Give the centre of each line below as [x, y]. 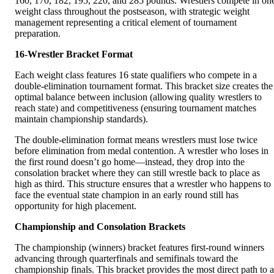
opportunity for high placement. [76, 206]
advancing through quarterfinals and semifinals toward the [126, 259]
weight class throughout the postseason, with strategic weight [132, 12]
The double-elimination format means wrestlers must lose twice [136, 140]
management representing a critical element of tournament [126, 23]
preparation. [38, 34]
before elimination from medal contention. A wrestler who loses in [142, 151]
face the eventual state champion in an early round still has [127, 195]
